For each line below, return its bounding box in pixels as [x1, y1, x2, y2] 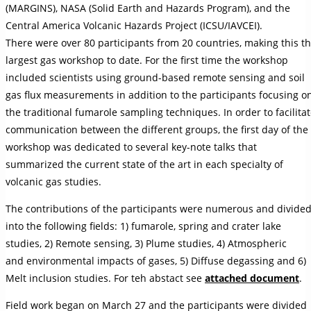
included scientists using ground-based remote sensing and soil [6, 71, 305, 85]
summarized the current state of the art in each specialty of [6, 158, 283, 171]
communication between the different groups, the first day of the [6, 123, 308, 137]
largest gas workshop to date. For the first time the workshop [6, 53, 288, 67]
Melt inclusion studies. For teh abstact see [6, 271, 205, 285]
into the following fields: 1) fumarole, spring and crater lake [6, 219, 281, 233]
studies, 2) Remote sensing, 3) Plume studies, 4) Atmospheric [6, 237, 287, 251]
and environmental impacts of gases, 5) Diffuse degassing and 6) [6, 254, 306, 268]
